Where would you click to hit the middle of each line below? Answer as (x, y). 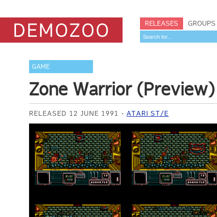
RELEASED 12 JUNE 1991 (74, 113)
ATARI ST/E (148, 113)
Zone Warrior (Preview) (122, 89)
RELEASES (162, 23)
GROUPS (202, 23)
